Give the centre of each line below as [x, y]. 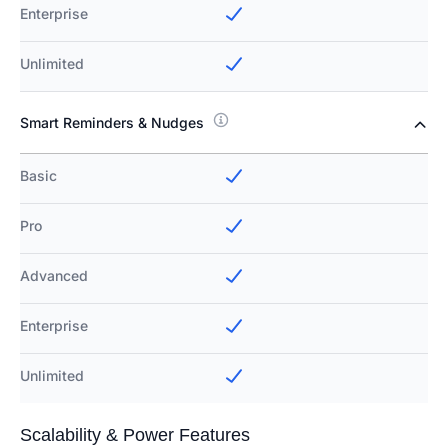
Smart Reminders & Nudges [112, 123]
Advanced [54, 276]
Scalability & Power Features [135, 435]
